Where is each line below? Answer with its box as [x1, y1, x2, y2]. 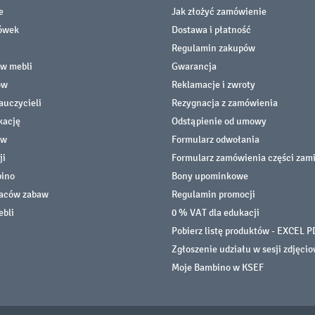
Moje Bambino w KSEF [172, 261, 264, 274]
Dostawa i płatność [172, 23, 251, 36]
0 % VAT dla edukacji [172, 206, 259, 219]
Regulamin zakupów [172, 41, 255, 54]
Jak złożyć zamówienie [172, 5, 266, 18]
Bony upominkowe [172, 169, 248, 182]
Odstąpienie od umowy [172, 115, 266, 127]
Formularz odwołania [172, 133, 259, 146]
